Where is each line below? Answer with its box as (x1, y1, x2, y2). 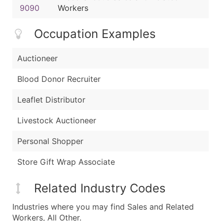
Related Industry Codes (34, 181, 166, 195)
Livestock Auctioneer (17, 115, 96, 126)
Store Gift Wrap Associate (17, 157, 115, 167)
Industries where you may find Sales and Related (12, 201, 194, 212)
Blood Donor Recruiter (17, 74, 101, 84)
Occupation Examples (34, 27, 156, 41)
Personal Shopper (17, 136, 83, 147)
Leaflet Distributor (17, 95, 85, 105)
